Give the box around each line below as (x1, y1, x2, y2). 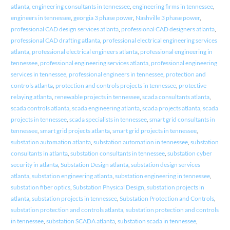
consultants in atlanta (10, 149, 68, 158)
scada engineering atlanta (71, 104, 140, 112)
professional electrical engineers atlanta (31, 48, 138, 56)
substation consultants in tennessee (70, 149, 165, 158)
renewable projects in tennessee (54, 93, 140, 101)
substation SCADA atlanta (46, 217, 115, 225)
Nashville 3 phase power (135, 14, 200, 22)
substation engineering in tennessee (114, 172, 210, 180)
